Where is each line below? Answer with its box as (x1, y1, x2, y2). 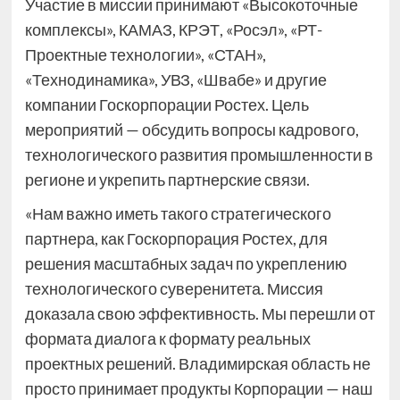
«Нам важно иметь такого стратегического (24, 204, 331, 224)
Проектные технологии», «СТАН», (24, 45, 266, 65)
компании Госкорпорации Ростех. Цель (24, 95, 309, 115)
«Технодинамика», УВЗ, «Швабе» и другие (24, 70, 327, 90)
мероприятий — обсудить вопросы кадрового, (24, 120, 359, 140)
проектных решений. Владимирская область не (24, 354, 371, 374)
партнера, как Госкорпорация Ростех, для (24, 229, 328, 249)
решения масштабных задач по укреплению (24, 254, 347, 274)
